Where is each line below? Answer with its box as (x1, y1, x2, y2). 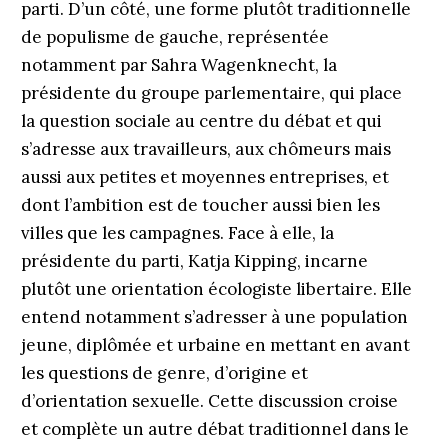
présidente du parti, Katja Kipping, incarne (20, 250, 368, 272)
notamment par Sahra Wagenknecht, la (20, 54, 337, 76)
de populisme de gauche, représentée (20, 26, 329, 48)
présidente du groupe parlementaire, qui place (20, 82, 402, 104)
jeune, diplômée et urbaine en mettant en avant (20, 334, 410, 356)
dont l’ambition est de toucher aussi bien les (20, 194, 380, 216)
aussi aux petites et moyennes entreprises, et (20, 166, 389, 188)
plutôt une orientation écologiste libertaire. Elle (20, 278, 412, 300)
